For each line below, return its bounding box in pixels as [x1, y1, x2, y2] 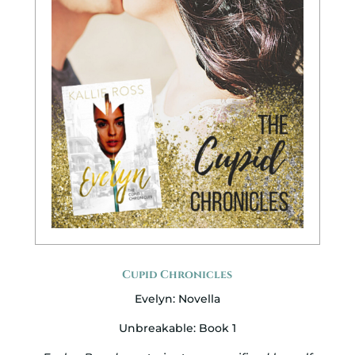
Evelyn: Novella [134, 292, 220, 307]
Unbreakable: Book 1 [118, 321, 236, 336]
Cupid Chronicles [122, 267, 233, 283]
